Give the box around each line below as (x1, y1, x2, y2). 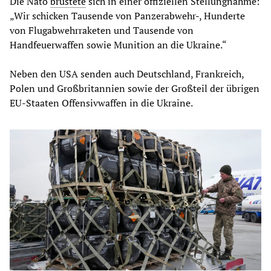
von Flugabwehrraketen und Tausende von (10, 23, 194, 37)
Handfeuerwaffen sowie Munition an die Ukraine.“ (10, 38, 227, 51)
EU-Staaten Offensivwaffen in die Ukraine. (10, 96, 193, 109)
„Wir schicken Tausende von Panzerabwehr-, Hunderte (10, 8, 245, 22)
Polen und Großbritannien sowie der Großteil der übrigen (10, 81, 260, 95)
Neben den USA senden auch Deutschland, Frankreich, (10, 67, 244, 80)
